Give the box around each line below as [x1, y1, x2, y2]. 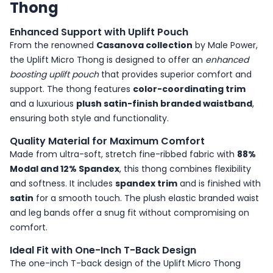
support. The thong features [10, 83, 133, 95]
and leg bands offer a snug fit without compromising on [10, 207, 249, 219]
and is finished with [177, 177, 261, 190]
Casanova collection [96, 39, 193, 51]
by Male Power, [193, 39, 258, 51]
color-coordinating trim [133, 83, 246, 95]
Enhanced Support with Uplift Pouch [10, 25, 188, 39]
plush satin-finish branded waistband [76, 97, 252, 110]
